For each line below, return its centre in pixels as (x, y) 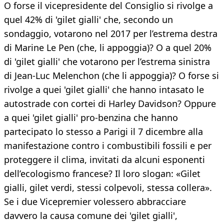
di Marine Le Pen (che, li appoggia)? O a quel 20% (108, 48)
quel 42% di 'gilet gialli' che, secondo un (88, 20)
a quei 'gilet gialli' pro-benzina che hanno (91, 118)
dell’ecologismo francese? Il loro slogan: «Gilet (102, 174)
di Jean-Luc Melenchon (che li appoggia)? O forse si (111, 76)
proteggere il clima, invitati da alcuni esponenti (104, 160)
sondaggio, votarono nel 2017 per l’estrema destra (111, 34)
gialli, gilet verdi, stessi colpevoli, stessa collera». (108, 188)
